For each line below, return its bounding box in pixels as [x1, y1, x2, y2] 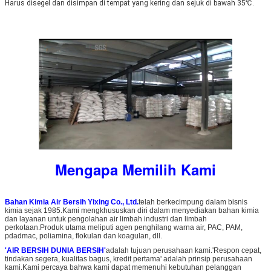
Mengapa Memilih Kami [55, 159, 216, 180]
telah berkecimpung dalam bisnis [139, 198, 247, 207]
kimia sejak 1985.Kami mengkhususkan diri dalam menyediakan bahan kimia [5, 206, 259, 215]
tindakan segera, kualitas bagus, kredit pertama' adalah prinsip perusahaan [5, 255, 252, 264]
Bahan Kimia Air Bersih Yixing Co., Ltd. [5, 198, 139, 207]
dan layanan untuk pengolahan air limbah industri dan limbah [5, 215, 207, 224]
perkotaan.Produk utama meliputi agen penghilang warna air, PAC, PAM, [5, 223, 243, 232]
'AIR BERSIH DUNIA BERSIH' [5, 246, 106, 255]
